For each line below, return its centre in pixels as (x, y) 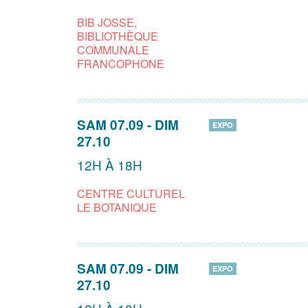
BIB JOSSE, (107, 23)
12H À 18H (110, 165)
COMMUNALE (113, 50)
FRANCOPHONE (121, 64)
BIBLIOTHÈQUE (118, 36)
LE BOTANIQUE (117, 208)
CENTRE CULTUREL (131, 194)
